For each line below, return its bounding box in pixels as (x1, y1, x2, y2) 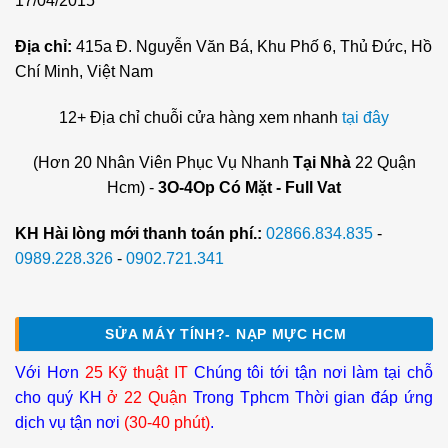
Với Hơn (15, 364, 85, 382)
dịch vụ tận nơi (15, 414, 124, 432)
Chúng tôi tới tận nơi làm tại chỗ (187, 364, 434, 382)
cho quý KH (15, 389, 108, 407)
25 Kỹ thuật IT (84, 364, 188, 382)
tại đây (342, 108, 389, 126)
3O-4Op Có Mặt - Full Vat (158, 179, 341, 197)
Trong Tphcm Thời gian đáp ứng (187, 389, 434, 407)
